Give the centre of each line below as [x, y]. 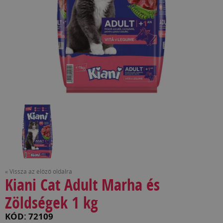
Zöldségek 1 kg [52, 202]
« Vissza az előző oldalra [39, 171]
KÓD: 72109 [29, 216]
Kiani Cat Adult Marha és [82, 184]
